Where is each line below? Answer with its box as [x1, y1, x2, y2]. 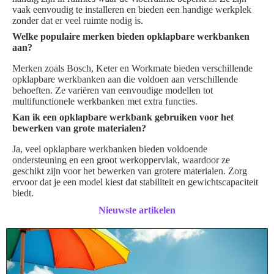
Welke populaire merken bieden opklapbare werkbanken [12, 31, 250, 42]
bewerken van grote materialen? [12, 123, 146, 134]
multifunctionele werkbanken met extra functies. [12, 96, 198, 107]
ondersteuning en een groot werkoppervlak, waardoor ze [12, 155, 230, 166]
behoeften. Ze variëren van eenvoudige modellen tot [12, 85, 213, 96]
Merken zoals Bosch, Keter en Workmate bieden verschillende [12, 63, 253, 74]
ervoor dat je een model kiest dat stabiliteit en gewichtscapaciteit [12, 177, 258, 188]
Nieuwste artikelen [98, 205, 176, 216]
